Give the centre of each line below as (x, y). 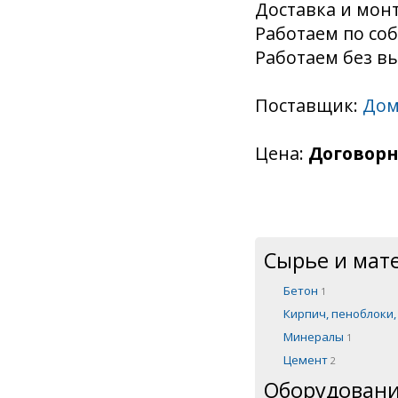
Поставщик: (309, 105)
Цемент (307, 359)
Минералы (315, 336)
